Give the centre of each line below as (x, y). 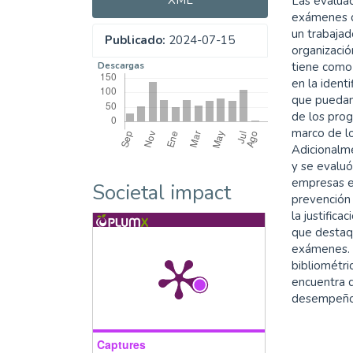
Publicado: (135, 41)
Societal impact (162, 193)
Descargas (121, 66)
